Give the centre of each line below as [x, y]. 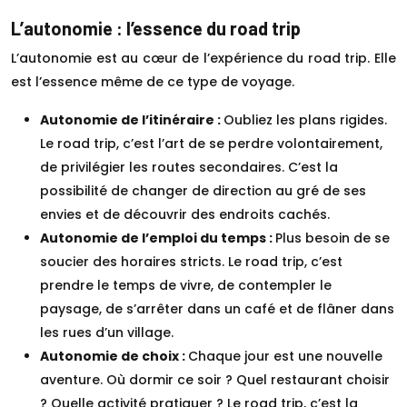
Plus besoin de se [333, 238]
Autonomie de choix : [114, 356]
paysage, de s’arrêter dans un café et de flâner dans [217, 308]
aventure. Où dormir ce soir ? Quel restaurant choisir [215, 379]
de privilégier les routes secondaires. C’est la [189, 167]
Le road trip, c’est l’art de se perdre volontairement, [211, 143]
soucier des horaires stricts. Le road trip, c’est [191, 261]
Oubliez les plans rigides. [305, 119]
